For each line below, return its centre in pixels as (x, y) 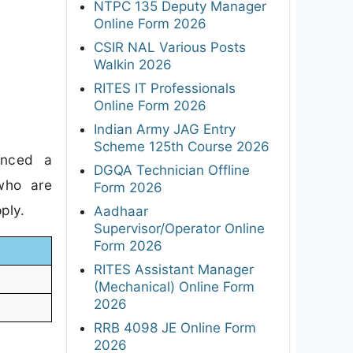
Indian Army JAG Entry (165, 129)
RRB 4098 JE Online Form (175, 327)
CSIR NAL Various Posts (170, 47)
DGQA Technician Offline (172, 170)
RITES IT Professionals (165, 88)
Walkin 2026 (133, 64)
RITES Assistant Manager (174, 269)
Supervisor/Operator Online (179, 228)
